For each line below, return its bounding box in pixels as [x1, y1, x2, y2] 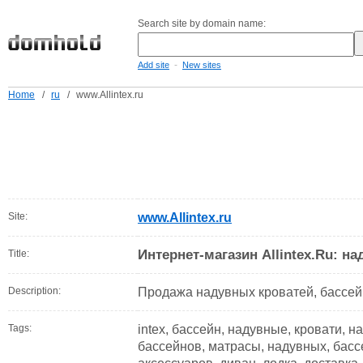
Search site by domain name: [138, 18, 266, 29]
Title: [8, 248, 29, 259]
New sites [182, 60, 221, 70]
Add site [138, 60, 169, 70]
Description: [8, 285, 61, 297]
